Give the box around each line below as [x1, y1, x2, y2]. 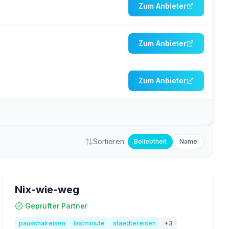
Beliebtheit [134, 138, 167, 145]
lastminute [74, 219, 105, 227]
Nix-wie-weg [15, 184, 80, 196]
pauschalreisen [19, 219, 66, 227]
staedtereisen [113, 219, 156, 227]
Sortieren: [93, 137, 126, 146]
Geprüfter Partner [25, 201, 88, 210]
